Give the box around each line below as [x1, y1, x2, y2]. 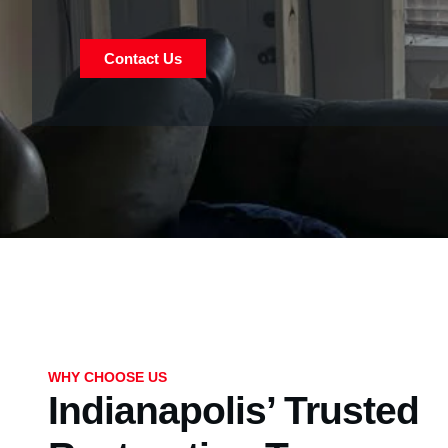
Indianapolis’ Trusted [48, 388, 419, 432]
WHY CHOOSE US [48, 368, 167, 385]
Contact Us [104, 49, 182, 67]
